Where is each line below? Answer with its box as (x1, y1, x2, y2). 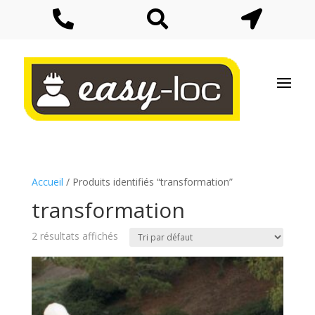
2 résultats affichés (31, 229, 118, 243)
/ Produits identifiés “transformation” (63, 175, 233, 189)
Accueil (31, 175, 63, 189)
